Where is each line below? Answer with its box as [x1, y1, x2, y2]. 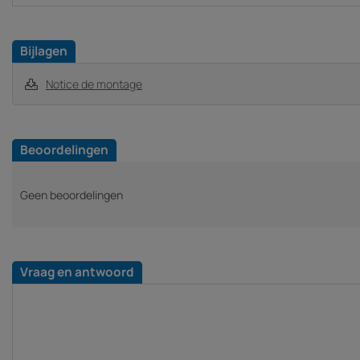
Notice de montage [46, 76, 142, 92]
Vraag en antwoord [20, 264, 134, 280]
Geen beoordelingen [20, 186, 123, 202]
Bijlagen [20, 42, 67, 59]
